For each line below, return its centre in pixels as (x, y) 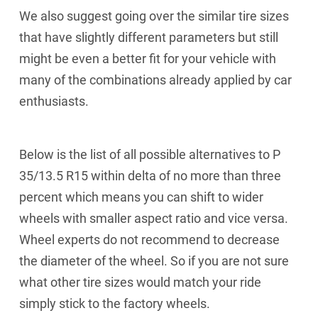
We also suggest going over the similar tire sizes (154, 16)
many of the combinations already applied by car (156, 80)
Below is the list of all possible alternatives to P (150, 154)
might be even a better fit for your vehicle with (148, 59)
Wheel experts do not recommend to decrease (150, 240)
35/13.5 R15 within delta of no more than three (150, 176)
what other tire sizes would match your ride (141, 282)
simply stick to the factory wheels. (115, 303)
